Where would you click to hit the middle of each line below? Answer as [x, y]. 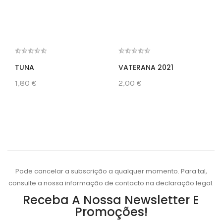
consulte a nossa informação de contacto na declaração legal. [111, 183]
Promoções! [111, 212]
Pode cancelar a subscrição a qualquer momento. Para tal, [111, 171]
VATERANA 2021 [146, 67]
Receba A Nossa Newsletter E [111, 200]
